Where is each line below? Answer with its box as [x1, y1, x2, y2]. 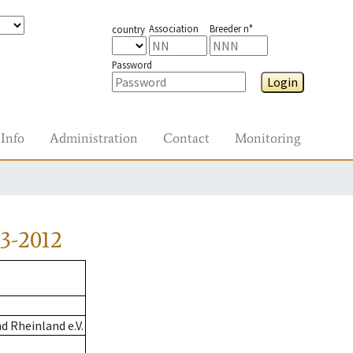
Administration [50, 129, 138, 147]
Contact [163, 129, 210, 147]
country [111, 23, 145, 35]
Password [111, 58, 152, 71]
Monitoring [235, 129, 300, 147]
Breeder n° [209, 22, 252, 35]
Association [148, 22, 199, 35]
